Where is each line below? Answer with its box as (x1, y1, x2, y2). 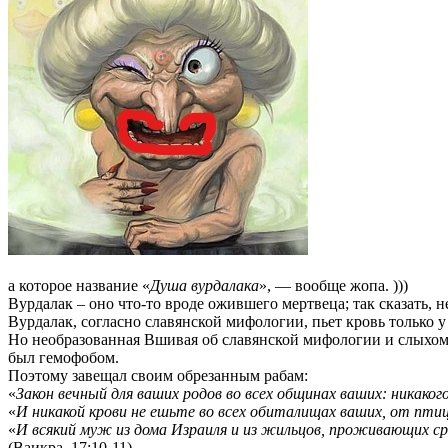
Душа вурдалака (150, 276, 259, 294)
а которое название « (8, 276, 150, 294)
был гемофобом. (8, 348, 119, 366)
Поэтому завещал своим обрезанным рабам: (8, 366, 308, 384)
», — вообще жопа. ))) (259, 276, 408, 294)
